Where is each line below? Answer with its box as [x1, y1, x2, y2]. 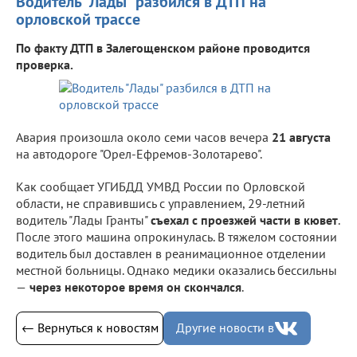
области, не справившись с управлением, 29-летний [16, 194, 305, 211]
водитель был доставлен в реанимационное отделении [16, 245, 326, 261]
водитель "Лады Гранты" [16, 211, 151, 228]
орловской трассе [16, 8, 140, 29]
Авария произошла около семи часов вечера [16, 128, 272, 145]
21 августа [272, 128, 331, 145]
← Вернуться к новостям [21, 320, 159, 336]
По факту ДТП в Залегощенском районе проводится [16, 39, 310, 56]
